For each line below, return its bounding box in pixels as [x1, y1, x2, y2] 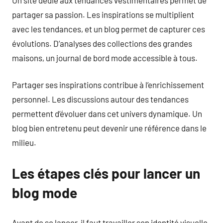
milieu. [12, 137, 36, 147]
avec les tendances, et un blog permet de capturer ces [12, 23, 205, 34]
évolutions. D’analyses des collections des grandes [12, 38, 192, 48]
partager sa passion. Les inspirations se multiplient [12, 9, 194, 19]
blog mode [12, 184, 77, 201]
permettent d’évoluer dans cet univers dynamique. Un [12, 109, 202, 118]
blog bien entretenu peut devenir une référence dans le [12, 123, 207, 133]
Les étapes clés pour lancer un [12, 165, 200, 182]
